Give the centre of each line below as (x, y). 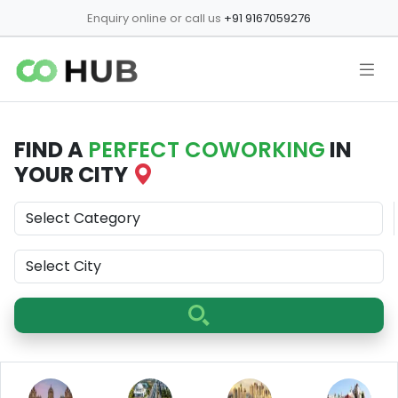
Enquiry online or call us (154, 18)
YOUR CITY (73, 175)
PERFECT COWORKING (207, 150)
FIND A (51, 150)
